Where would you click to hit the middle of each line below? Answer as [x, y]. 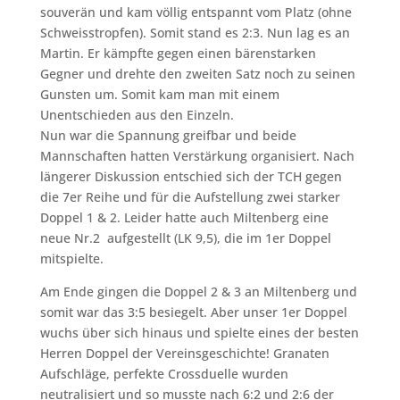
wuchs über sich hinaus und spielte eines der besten [199, 332]
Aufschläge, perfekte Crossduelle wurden [164, 373]
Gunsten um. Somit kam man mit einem [159, 94]
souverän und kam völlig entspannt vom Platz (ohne [196, 12]
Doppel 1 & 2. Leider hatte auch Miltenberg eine [184, 217]
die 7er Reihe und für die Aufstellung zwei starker [190, 196]
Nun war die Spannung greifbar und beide [168, 135]
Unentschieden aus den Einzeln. [137, 114]
